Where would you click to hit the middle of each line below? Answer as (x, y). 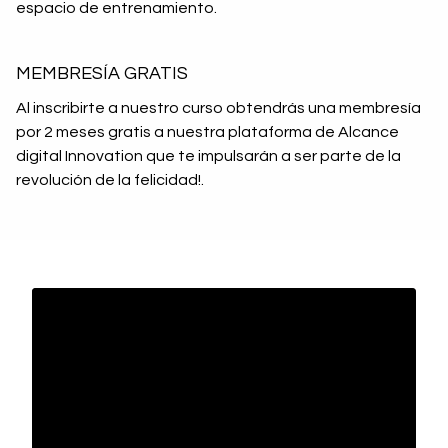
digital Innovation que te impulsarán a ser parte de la (208, 156)
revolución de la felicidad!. (110, 180)
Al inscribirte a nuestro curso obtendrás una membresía (218, 108)
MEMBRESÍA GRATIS (102, 73)
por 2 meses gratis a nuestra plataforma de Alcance (207, 132)
